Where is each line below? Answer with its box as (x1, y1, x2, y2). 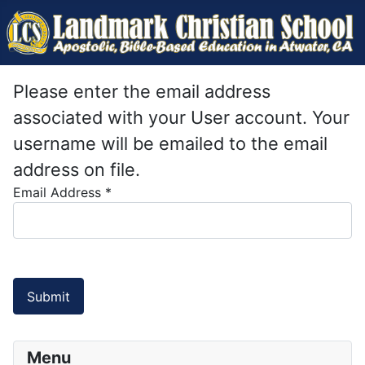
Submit (27, 288, 70, 305)
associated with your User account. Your (13, 107, 350, 128)
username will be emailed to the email (13, 133, 328, 154)
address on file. (13, 159, 140, 180)
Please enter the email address (13, 81, 270, 102)
